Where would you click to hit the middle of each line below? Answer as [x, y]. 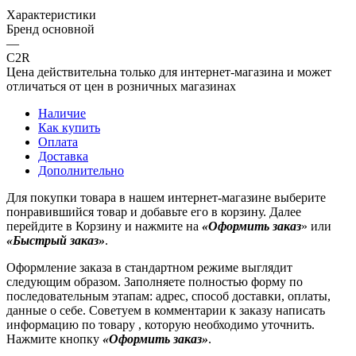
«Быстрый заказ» [56, 240]
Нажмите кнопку [54, 339]
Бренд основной [50, 29]
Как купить [69, 127]
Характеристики [51, 14]
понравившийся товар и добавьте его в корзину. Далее [154, 211]
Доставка [63, 156]
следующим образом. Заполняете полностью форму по [155, 281]
